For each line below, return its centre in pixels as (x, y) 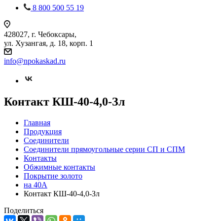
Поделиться (24, 210)
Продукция (43, 131)
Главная (37, 122)
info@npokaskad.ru (35, 61)
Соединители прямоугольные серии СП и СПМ (104, 149)
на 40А (36, 184)
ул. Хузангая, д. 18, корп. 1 (49, 43)
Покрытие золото (53, 176)
